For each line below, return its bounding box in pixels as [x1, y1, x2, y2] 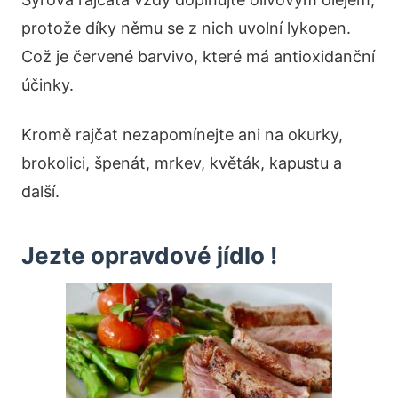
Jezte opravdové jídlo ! [21, 242, 277, 270]
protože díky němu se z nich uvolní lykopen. [21, 19, 351, 38]
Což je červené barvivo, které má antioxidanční [21, 47, 375, 67]
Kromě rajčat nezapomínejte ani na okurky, [21, 125, 343, 145]
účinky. [21, 76, 74, 95]
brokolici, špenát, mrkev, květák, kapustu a [21, 154, 342, 173]
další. [21, 182, 60, 202]
